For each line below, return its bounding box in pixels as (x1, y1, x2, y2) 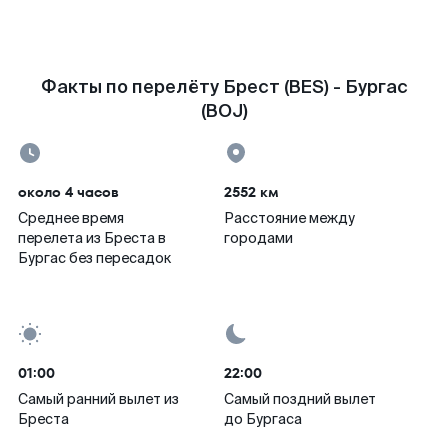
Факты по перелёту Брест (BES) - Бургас (40, 75, 408, 99)
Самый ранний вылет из (18, 390, 179, 408)
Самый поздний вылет (224, 390, 376, 408)
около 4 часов (18, 182, 119, 202)
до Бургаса (224, 410, 302, 428)
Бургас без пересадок (18, 249, 171, 267)
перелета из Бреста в (18, 229, 166, 247)
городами (224, 229, 293, 247)
